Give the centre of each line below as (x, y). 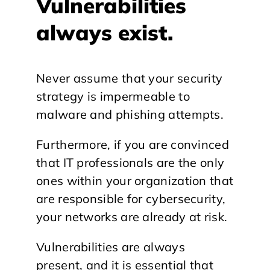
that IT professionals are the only (130, 162)
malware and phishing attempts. (130, 114)
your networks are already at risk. (132, 217)
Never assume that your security (130, 78)
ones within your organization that (135, 181)
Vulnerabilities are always (111, 247)
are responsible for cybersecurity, (131, 199)
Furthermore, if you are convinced (133, 144)
